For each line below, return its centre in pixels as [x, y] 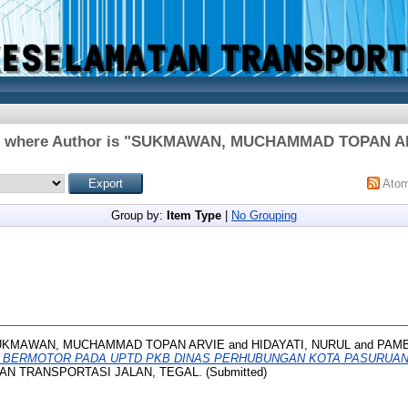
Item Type [194, 215]
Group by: [139, 215]
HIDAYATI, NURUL [301, 344]
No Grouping [264, 215]
